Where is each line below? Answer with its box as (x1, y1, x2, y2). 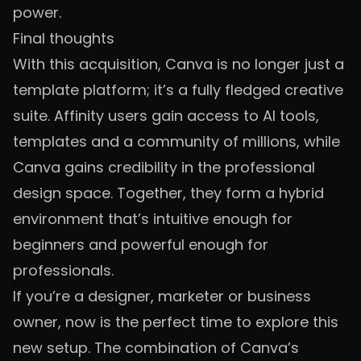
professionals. (13, 260, 114, 280)
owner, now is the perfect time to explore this (13, 312, 338, 332)
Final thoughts (13, 28, 114, 48)
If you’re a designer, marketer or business (13, 286, 311, 306)
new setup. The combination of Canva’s (13, 338, 299, 358)
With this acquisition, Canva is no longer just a (13, 54, 344, 74)
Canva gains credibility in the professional (13, 157, 315, 177)
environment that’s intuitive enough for (13, 209, 293, 229)
